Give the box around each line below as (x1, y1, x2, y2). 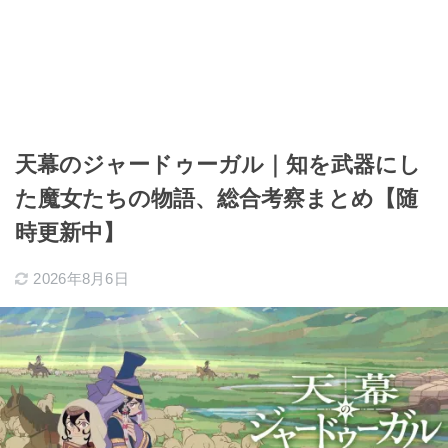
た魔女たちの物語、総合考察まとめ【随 (15, 185, 418, 211)
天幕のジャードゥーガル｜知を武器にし (15, 151, 421, 177)
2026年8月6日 (33, 269, 130, 287)
